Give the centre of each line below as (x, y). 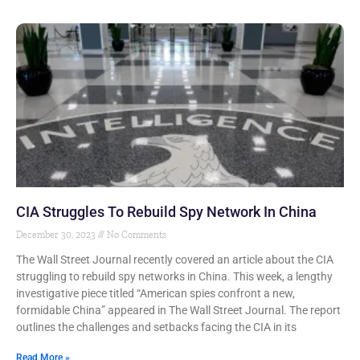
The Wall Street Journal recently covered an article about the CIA (175, 260)
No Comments (135, 235)
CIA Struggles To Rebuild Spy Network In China (166, 212)
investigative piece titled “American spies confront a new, (155, 293)
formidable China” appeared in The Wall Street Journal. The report (178, 310)
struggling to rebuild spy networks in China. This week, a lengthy (174, 276)
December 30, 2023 (57, 235)
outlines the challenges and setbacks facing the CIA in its (156, 327)
